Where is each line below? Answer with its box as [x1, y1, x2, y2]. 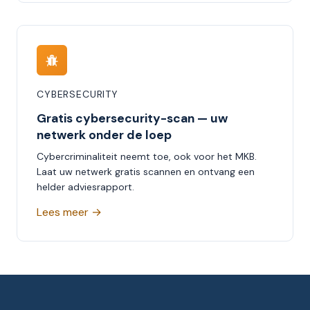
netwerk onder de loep [37, 127, 172, 143]
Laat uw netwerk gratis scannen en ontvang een [37, 165, 255, 179]
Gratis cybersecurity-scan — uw [37, 111, 228, 127]
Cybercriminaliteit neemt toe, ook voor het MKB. [37, 150, 257, 163]
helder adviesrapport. [37, 181, 134, 194]
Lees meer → [37, 205, 102, 220]
